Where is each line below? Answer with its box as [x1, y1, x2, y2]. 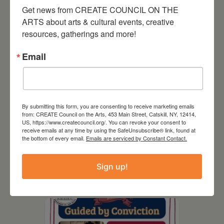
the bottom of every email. [22, 133, 86, 142]
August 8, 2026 [63, 128, 140, 142]
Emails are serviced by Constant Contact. [86, 133, 187, 142]
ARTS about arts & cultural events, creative [22, 15, 174, 27]
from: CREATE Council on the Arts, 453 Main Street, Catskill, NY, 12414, [22, 109, 196, 118]
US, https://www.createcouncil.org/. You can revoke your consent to [22, 117, 186, 126]
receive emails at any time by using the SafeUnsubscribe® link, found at [22, 125, 195, 134]
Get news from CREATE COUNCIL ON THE [22, 3, 178, 15]
